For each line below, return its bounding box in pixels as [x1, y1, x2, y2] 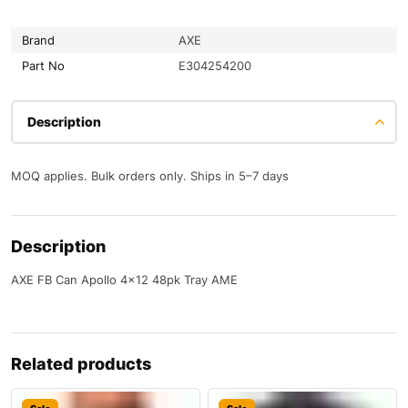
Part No [22, 58, 65, 74]
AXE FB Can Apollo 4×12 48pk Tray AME [11, 272, 238, 288]
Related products [11, 354, 151, 374]
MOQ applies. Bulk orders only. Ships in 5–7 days [11, 168, 289, 184]
